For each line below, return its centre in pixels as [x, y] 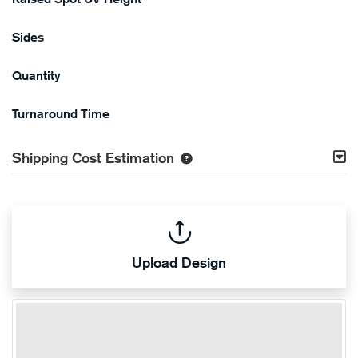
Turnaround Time [61, 114]
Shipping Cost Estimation [93, 158]
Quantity [36, 76]
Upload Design [179, 263]
